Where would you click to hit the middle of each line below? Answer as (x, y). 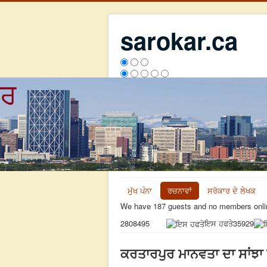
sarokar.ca (179, 40)
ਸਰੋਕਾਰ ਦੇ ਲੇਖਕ (232, 190)
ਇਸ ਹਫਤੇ (218, 223)
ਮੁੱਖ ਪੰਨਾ (140, 190)
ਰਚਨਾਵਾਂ (180, 190)
